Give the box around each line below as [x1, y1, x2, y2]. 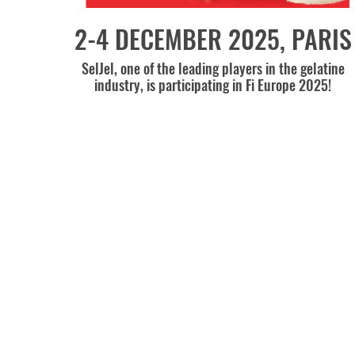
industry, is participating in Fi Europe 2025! [94, 74, 332, 95]
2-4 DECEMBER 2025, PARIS [74, 19, 352, 57]
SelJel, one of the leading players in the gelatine [81, 57, 345, 78]
